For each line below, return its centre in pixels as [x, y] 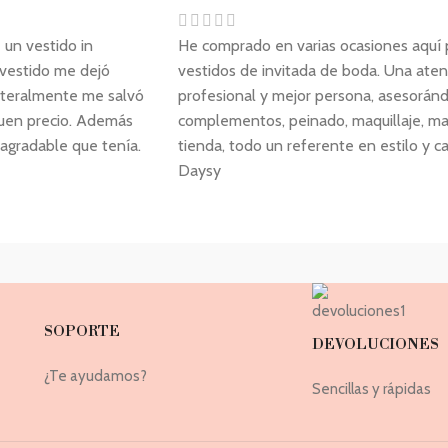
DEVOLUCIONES [376, 345]
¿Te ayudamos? [95, 376]
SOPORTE [81, 332]
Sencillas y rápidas [372, 389]
